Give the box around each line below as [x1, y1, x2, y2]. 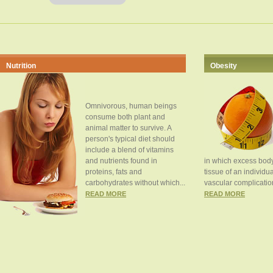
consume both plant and [85, 113, 165, 121]
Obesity [210, 62, 237, 70]
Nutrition [6, 62, 36, 70]
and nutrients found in [85, 157, 157, 165]
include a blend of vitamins [85, 146, 174, 154]
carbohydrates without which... [85, 179, 185, 187]
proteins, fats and [85, 168, 142, 176]
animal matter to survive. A [85, 124, 171, 132]
